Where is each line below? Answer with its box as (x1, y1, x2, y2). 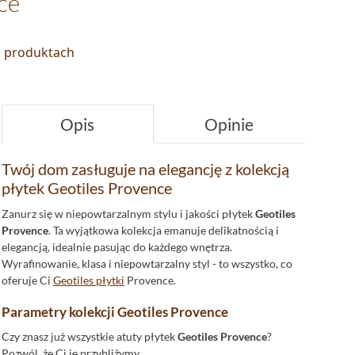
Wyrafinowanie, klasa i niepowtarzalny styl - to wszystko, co (2, 257, 292, 270)
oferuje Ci (2, 273, 53, 287)
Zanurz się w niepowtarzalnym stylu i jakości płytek (2, 207, 255, 220)
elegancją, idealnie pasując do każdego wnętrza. (2, 240, 232, 254)
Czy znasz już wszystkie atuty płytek (2, 330, 177, 343)
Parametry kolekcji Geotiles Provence (2, 303, 228, 320)
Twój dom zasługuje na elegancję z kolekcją (2, 159, 289, 178)
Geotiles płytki (53, 273, 124, 287)
